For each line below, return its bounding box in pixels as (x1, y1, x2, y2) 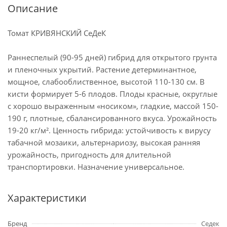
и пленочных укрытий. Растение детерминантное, (8, 64, 197, 74)
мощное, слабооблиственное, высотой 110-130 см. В (8, 77, 205, 87)
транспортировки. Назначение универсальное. (8, 162, 184, 172)
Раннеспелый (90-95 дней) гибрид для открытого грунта (8, 52, 217, 62)
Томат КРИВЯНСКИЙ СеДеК (8, 28, 106, 38)
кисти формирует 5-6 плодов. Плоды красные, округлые (8, 89, 217, 99)
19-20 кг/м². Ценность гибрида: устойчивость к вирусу (8, 125, 211, 135)
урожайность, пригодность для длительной (8, 149, 171, 160)
